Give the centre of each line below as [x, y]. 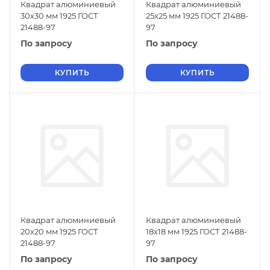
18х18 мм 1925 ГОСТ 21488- [196, 231]
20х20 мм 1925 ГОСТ [59, 231]
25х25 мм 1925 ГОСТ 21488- [197, 16]
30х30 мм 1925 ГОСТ [59, 16]
